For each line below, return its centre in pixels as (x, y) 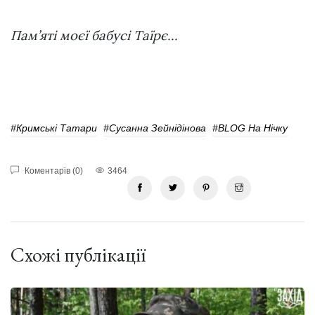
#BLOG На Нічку (250, 128)
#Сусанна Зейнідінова (155, 128)
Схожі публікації (78, 254)
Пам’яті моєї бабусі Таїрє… (94, 35)
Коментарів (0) (53, 171)
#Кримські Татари (54, 128)
